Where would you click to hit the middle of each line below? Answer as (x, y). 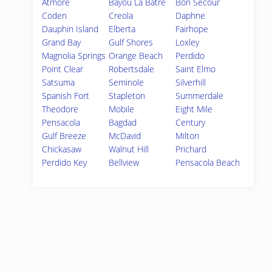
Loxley (188, 42)
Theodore (60, 109)
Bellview (124, 162)
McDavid (125, 136)
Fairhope (192, 29)
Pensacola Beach (208, 162)
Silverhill (191, 82)
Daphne (191, 15)
